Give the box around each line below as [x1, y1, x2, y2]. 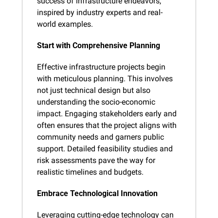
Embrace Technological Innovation [37, 188, 158, 198]
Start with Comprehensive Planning [37, 40, 160, 50]
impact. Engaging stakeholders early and [37, 109, 177, 118]
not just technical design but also [37, 85, 150, 95]
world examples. [37, 19, 93, 29]
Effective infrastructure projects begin [37, 62, 165, 72]
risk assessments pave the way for [37, 155, 155, 165]
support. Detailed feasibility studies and [37, 144, 173, 153]
